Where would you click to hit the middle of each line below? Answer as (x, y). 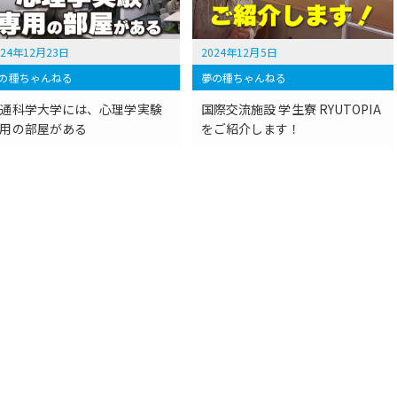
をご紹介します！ (251, 129)
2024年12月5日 (239, 52)
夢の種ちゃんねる (244, 78)
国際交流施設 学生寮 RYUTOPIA (291, 109)
